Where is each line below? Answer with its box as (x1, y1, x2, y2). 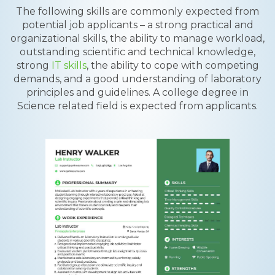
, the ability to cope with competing (86, 60, 259, 71)
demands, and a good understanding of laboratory (14, 73, 261, 85)
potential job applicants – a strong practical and (21, 19, 254, 31)
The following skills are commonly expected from (16, 6, 259, 17)
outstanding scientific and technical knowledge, (20, 46, 255, 58)
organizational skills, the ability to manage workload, (10, 33, 265, 44)
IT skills (51, 60, 87, 71)
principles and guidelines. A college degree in (26, 87, 249, 98)
